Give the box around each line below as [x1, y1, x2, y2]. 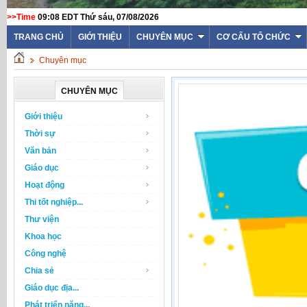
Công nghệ [25, 249, 66, 258]
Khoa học [25, 232, 62, 241]
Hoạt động [25, 180, 64, 190]
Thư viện [25, 214, 59, 224]
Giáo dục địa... [25, 283, 79, 293]
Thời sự [25, 129, 56, 138]
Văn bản [25, 146, 56, 156]
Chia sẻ [25, 266, 54, 275]
